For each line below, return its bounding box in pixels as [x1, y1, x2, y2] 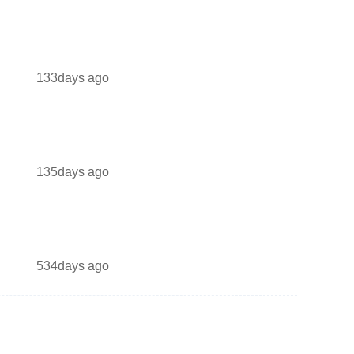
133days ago [36, 71, 109, 85]
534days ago [36, 259, 109, 273]
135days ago [36, 165, 109, 179]
